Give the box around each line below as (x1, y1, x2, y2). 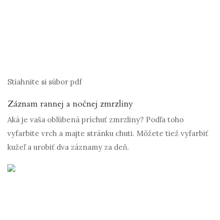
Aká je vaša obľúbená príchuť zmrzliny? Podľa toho (7, 115, 184, 125)
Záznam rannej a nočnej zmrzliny (7, 98, 133, 110)
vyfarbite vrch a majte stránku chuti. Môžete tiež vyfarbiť (7, 129, 208, 138)
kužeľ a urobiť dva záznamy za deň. (7, 142, 129, 152)
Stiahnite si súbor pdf (7, 77, 82, 87)
